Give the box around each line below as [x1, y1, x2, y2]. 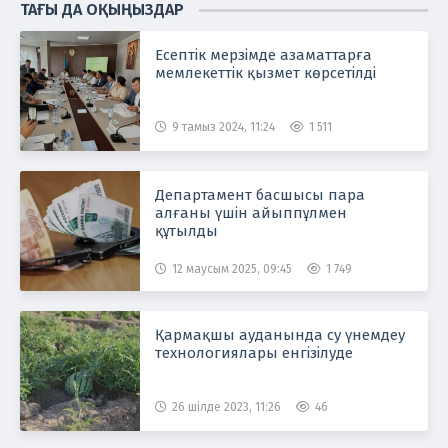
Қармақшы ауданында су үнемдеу [155, 325, 405, 344]
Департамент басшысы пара [155, 185, 365, 204]
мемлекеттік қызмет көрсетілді [155, 63, 376, 82]
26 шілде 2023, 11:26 [172, 399, 281, 414]
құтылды [155, 221, 218, 240]
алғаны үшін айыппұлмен [155, 203, 347, 222]
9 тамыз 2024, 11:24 [172, 119, 275, 134]
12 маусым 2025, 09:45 [172, 261, 292, 276]
